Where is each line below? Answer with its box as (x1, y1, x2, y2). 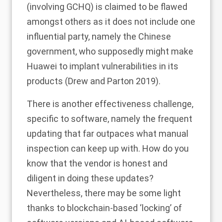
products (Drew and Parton (27, 75, 136, 86)
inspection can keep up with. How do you (27, 143, 189, 154)
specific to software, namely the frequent (27, 113, 192, 124)
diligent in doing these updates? (27, 172, 154, 183)
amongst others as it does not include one (27, 16, 195, 27)
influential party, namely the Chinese (27, 31, 171, 42)
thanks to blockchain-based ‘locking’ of (27, 202, 182, 213)
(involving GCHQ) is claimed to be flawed (27, 1, 187, 12)
